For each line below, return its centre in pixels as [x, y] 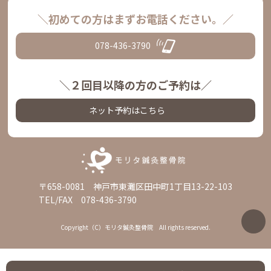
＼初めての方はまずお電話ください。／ [135, 18]
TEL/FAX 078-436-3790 [88, 199]
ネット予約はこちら [127, 110]
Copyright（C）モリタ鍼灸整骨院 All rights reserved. [135, 227]
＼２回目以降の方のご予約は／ [135, 84]
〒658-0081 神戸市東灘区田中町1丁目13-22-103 [135, 186]
